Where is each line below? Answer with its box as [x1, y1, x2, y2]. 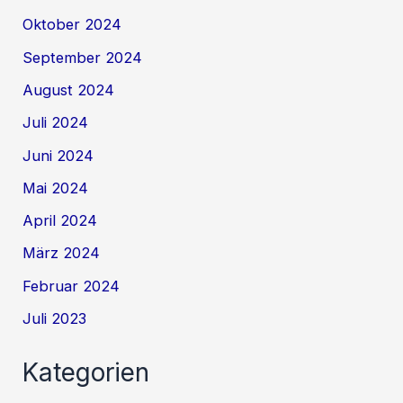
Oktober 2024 [22, 15, 122, 34]
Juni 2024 [22, 146, 94, 165]
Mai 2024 [22, 178, 89, 197]
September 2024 [22, 48, 143, 67]
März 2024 [22, 244, 101, 263]
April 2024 [22, 211, 98, 230]
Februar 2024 [22, 276, 121, 295]
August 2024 [22, 80, 115, 99]
